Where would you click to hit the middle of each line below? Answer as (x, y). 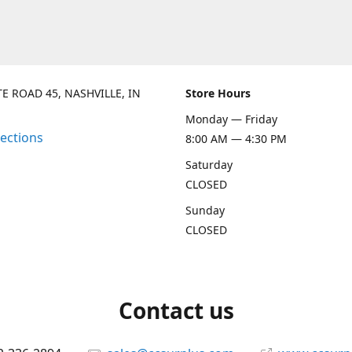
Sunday (205, 210)
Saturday (209, 165)
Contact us (176, 310)
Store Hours (218, 93)
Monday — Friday (231, 119)
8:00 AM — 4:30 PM (236, 139)
